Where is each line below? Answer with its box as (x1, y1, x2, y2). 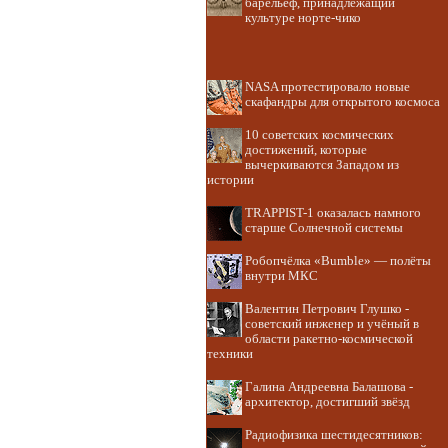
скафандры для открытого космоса (245, 95, 440, 109)
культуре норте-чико (245, 11, 361, 25)
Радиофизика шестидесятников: (245, 428, 423, 442)
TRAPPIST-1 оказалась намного (245, 206, 421, 220)
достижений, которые (245, 143, 367, 157)
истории (207, 173, 254, 187)
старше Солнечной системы (245, 221, 403, 235)
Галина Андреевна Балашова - (245, 380, 413, 394)
